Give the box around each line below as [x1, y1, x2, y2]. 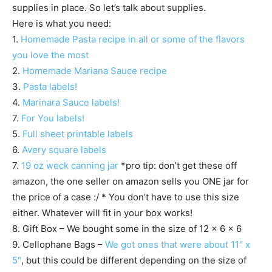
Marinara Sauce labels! [22, 97, 120, 109]
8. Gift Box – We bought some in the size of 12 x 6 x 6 [12, 223, 242, 235]
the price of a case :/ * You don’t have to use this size [12, 191, 239, 203]
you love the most [12, 49, 89, 61]
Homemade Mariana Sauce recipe [22, 65, 167, 77]
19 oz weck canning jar [21, 160, 118, 172]
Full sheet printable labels [22, 128, 133, 140]
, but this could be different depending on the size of [21, 254, 246, 267]
